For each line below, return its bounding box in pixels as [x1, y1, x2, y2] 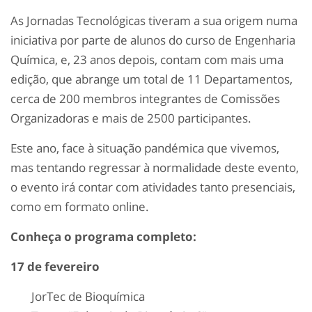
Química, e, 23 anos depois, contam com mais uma [10, 52, 283, 68]
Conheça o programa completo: [10, 228, 196, 245]
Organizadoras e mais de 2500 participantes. [10, 110, 251, 127]
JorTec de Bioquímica [31, 288, 145, 305]
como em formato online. [10, 198, 149, 215]
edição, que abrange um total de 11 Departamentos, [10, 71, 292, 88]
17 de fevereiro [10, 258, 100, 275]
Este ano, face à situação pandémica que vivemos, [10, 140, 279, 157]
